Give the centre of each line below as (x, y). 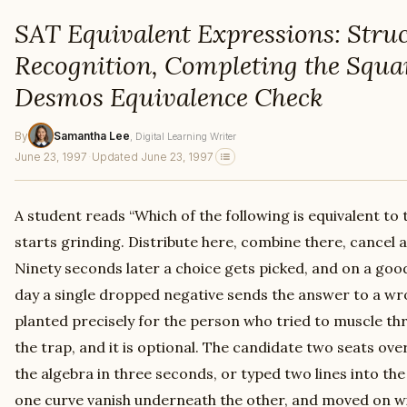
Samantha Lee (92, 135)
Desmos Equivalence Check (169, 97)
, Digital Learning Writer (183, 136)
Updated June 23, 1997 (153, 157)
